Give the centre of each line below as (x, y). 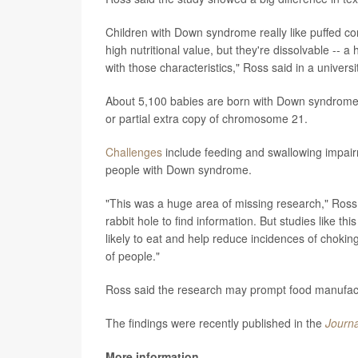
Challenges (134, 151)
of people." (133, 255)
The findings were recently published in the (215, 322)
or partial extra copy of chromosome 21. (207, 118)
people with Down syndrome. (179, 169)
